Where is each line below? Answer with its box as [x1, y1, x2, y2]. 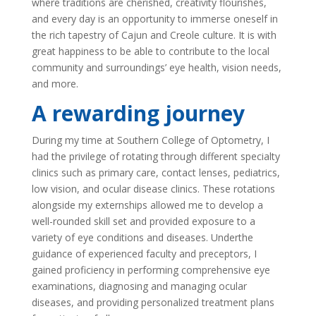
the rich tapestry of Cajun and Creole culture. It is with [31, 28, 276, 42]
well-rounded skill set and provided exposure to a [31, 214, 255, 228]
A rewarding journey [31, 99, 245, 128]
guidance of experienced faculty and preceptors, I [31, 247, 257, 260]
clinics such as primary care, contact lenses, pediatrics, [31, 166, 280, 179]
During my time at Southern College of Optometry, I [31, 133, 269, 147]
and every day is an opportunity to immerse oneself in [31, 12, 278, 25]
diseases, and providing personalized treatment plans [31, 296, 274, 309]
